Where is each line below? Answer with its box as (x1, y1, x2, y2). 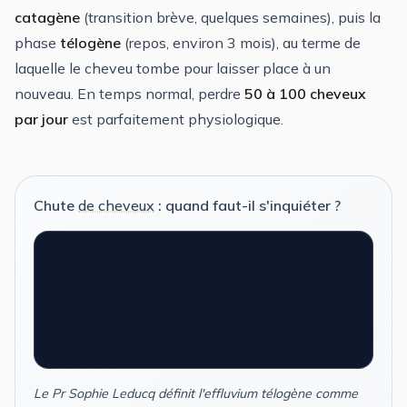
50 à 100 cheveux (244, 84, 366, 103)
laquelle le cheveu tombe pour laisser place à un (15, 58, 331, 77)
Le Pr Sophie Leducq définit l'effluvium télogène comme (34, 384, 358, 402)
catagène (15, 7, 80, 26)
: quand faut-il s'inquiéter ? (154, 195, 341, 214)
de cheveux (78, 195, 154, 214)
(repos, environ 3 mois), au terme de (121, 33, 361, 52)
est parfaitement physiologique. (68, 109, 283, 128)
